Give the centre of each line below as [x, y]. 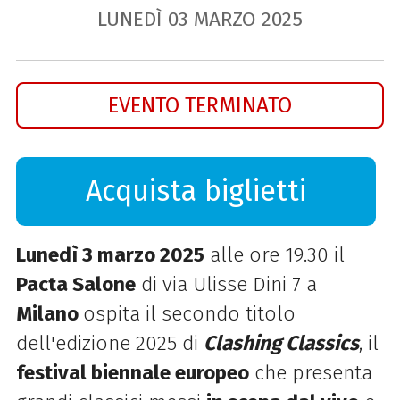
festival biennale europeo [132, 373]
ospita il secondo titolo [189, 314]
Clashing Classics [281, 344]
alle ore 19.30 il [274, 255]
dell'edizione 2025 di [109, 344]
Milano [49, 314]
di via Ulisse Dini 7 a [226, 285]
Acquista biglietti [196, 192]
